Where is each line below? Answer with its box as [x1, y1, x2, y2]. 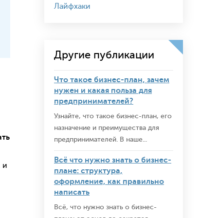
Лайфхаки [54, 2, 91, 11]
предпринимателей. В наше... [54, 136, 147, 143]
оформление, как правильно [54, 177, 164, 186]
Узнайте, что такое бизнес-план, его [54, 112, 172, 120]
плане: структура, [54, 166, 123, 175]
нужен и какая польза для [54, 86, 152, 95]
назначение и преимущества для [54, 124, 159, 131]
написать [54, 188, 90, 197]
